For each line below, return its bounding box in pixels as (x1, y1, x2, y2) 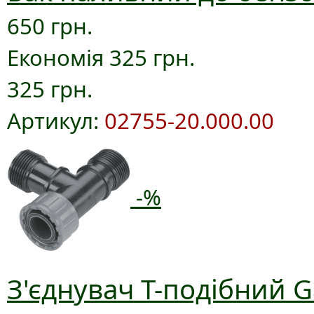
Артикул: (7, 106, 104, 136)
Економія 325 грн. (7, 43, 195, 73)
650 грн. (7, 11, 93, 41)
